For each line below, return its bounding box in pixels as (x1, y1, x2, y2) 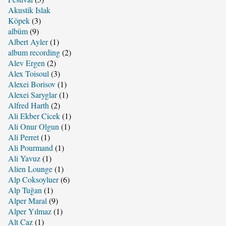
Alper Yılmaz (8, 205, 51, 216)
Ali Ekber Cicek (8, 110, 60, 121)
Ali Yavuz (8, 152, 40, 163)
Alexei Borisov (8, 78, 55, 89)
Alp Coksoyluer (8, 174, 59, 185)
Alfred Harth (8, 99, 49, 110)
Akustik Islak (8, 4, 50, 15)
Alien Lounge (8, 163, 52, 174)
